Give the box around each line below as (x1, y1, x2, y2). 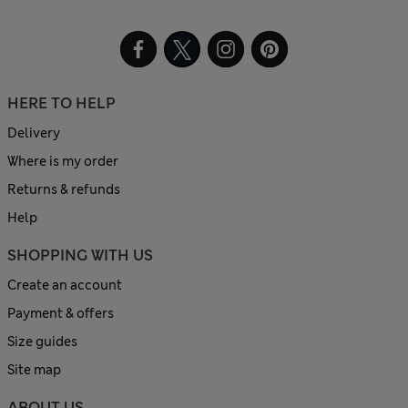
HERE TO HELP (7, 94, 116, 114)
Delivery (7, 125, 60, 142)
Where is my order (7, 153, 118, 170)
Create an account (7, 277, 122, 294)
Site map (7, 362, 61, 379)
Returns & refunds (7, 181, 120, 199)
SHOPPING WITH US (7, 246, 153, 266)
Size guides (7, 333, 77, 351)
